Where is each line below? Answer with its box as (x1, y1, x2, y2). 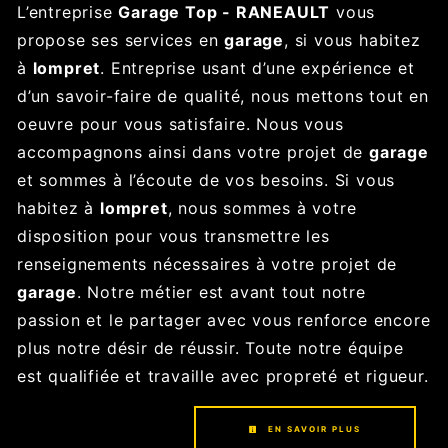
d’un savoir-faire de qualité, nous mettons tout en (17, 86, 429, 107)
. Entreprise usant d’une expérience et (100, 58, 415, 79)
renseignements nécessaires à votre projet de (17, 254, 398, 275)
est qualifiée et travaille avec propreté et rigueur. (17, 366, 429, 387)
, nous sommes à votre (167, 198, 357, 219)
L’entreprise (17, 2, 119, 23)
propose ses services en (17, 30, 225, 51)
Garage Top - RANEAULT (118, 2, 331, 23)
